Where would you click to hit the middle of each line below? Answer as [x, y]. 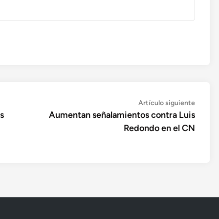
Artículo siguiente [167, 103]
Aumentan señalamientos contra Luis [122, 115]
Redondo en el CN [159, 128]
